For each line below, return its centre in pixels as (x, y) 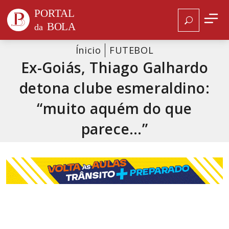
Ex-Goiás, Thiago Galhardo (114, 67)
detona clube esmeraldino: (114, 88)
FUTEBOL (132, 50)
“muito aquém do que (114, 108)
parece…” (114, 129)
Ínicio (88, 50)
